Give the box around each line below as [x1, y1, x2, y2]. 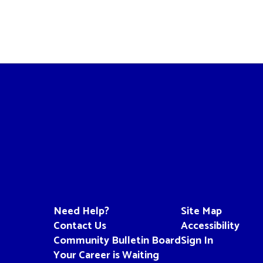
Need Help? [53, 202, 109, 220]
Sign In [180, 231, 213, 249]
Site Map [180, 202, 222, 220]
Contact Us [53, 217, 106, 235]
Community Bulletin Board [53, 231, 181, 249]
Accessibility [180, 217, 240, 235]
